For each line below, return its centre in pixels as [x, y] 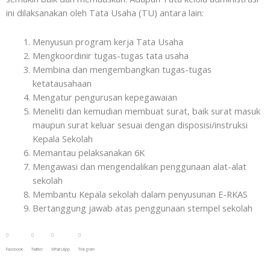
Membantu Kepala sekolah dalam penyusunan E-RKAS [140, 194]
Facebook [14, 250]
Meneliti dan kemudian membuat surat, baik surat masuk [146, 111]
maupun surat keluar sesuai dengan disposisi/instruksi [140, 125]
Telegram [86, 250]
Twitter [37, 250]
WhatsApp [61, 250]
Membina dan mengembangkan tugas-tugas [122, 70]
